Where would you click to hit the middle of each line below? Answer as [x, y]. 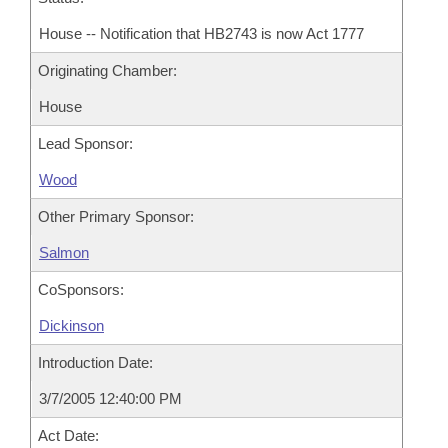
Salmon [64, 252]
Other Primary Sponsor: [116, 216]
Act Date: [68, 435]
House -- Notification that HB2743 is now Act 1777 [201, 33]
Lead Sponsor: [85, 143]
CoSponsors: [81, 289]
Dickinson [71, 325]
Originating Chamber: [107, 70]
